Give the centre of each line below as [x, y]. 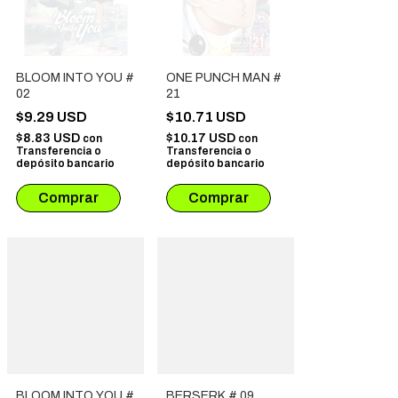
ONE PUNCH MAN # [224, 78]
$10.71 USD [207, 117]
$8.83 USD [49, 139]
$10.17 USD [202, 139]
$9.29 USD [53, 117]
